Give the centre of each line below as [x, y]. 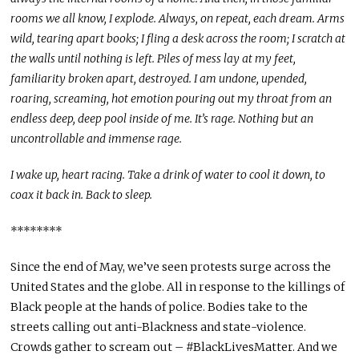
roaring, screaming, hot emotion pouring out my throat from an [171, 99]
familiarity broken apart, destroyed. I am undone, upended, [159, 79]
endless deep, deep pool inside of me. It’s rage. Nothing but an [162, 119]
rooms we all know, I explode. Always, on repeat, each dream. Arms [178, 19]
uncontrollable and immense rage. [97, 139]
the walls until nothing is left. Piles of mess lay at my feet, [153, 59]
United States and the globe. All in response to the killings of [178, 287]
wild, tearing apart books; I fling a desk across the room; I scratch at [178, 39]
